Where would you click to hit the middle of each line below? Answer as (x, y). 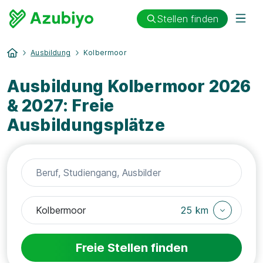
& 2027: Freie (61, 106)
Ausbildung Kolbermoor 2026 (129, 86)
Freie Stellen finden (131, 248)
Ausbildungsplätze (86, 125)
